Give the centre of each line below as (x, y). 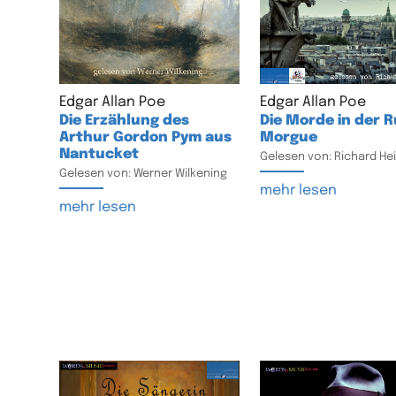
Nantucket (99, 155)
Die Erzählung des (125, 121)
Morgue (288, 138)
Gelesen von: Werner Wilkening (144, 174)
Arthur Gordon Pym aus (146, 138)
